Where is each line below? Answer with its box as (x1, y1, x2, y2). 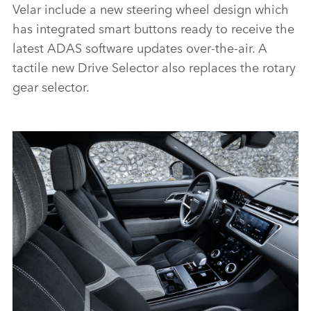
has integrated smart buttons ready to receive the (12, 18, 294, 37)
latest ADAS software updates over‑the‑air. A (12, 37, 267, 56)
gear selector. (12, 76, 90, 95)
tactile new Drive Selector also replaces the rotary (12, 57, 296, 76)
